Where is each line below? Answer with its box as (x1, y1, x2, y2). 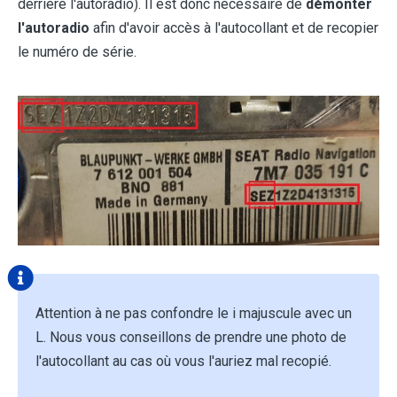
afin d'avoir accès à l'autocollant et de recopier (90, 19, 378, 37)
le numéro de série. (18, 43, 136, 61)
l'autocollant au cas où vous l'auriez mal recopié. (35, 353, 331, 370)
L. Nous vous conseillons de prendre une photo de (35, 329, 346, 346)
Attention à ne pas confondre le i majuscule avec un (35, 305, 352, 323)
